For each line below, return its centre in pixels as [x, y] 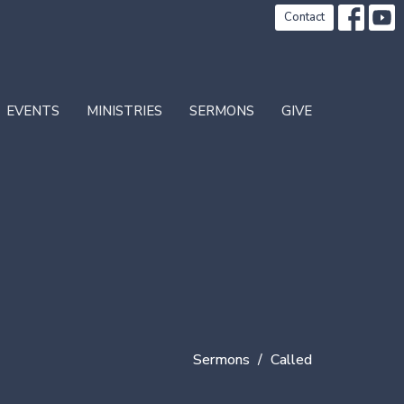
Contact [304, 17]
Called [291, 360]
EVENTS [33, 111]
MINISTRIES [124, 111]
